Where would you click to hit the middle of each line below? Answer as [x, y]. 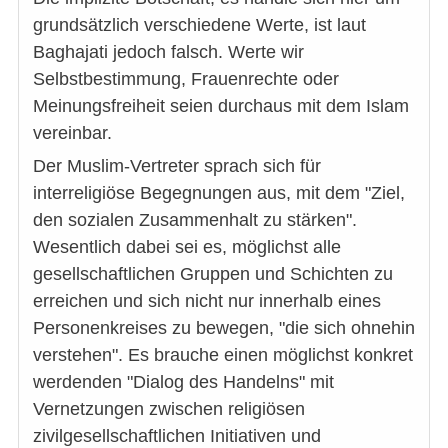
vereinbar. [72, 132]
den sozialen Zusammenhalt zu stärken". [195, 219]
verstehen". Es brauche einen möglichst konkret [223, 354]
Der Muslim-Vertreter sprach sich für [177, 165]
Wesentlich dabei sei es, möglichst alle [187, 246]
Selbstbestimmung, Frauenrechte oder [186, 78]
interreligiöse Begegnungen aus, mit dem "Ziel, [219, 192]
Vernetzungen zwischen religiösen [169, 408]
